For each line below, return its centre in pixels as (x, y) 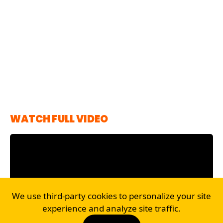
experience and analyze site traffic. (111, 208)
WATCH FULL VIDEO (59, 119)
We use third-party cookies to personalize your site (111, 196)
